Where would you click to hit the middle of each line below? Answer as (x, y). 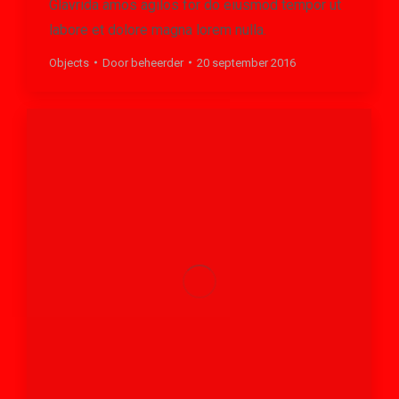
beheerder (157, 62)
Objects (69, 62)
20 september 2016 (246, 62)
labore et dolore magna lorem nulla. (158, 29)
